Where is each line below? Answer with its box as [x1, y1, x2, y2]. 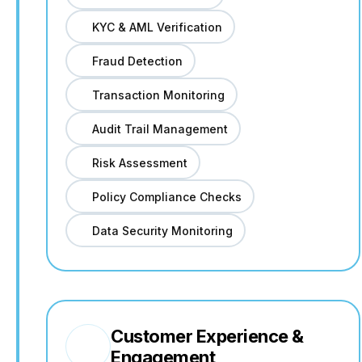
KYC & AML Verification [91, 19, 222, 34]
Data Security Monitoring [91, 223, 233, 238]
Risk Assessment [91, 155, 187, 170]
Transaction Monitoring [91, 87, 225, 102]
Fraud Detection [91, 53, 183, 68]
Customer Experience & [111, 326, 304, 347]
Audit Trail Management [91, 121, 228, 136]
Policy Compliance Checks [91, 189, 242, 204]
